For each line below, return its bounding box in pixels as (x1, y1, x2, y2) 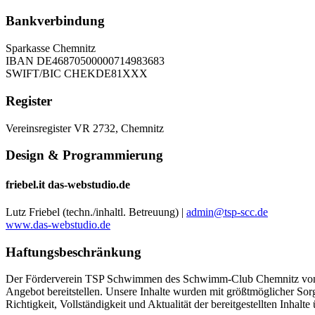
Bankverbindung (6, 13, 105, 29)
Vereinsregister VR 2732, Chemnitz (6, 122, 164, 134)
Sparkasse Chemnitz (6, 42, 96, 55)
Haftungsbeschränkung (6, 244, 141, 259)
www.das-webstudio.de (6, 218, 110, 231)
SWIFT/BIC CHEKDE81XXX (6, 67, 148, 80)
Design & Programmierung (6, 148, 163, 163)
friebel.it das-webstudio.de (6, 178, 130, 191)
